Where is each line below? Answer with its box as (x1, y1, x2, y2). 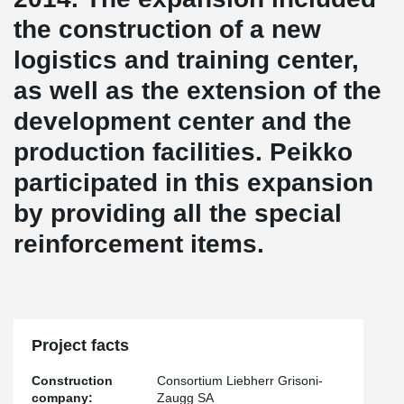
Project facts (32, 336, 129, 354)
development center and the (14, 107, 352, 135)
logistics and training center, (14, 46, 359, 74)
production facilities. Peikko (14, 138, 353, 166)
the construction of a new (14, 15, 321, 43)
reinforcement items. (14, 230, 264, 258)
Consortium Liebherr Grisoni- (157, 373, 324, 388)
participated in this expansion (14, 169, 373, 197)
